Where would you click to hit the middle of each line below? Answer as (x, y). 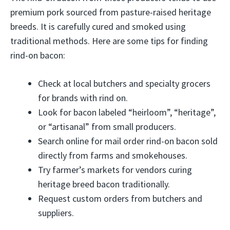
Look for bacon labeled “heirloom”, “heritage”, (127, 112)
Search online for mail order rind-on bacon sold (128, 141)
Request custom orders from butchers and (120, 198)
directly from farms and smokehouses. (113, 155)
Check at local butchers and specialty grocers (124, 83)
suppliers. (56, 213)
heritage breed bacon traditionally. (104, 184)
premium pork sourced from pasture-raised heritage (111, 12)
